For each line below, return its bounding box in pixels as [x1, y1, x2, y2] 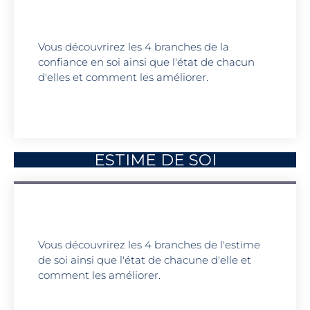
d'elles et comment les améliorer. [38, 71, 208, 84]
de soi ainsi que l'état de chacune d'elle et [38, 253, 251, 267]
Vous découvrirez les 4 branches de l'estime [38, 238, 260, 252]
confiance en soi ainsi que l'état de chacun [38, 55, 255, 69]
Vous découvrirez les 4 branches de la [38, 40, 229, 54]
